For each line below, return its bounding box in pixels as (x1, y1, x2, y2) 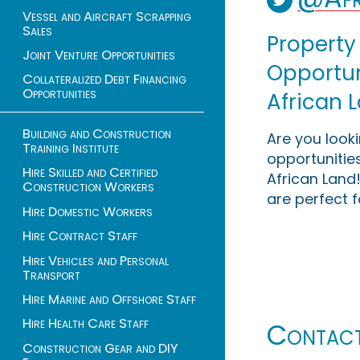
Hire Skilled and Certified (22, 163, 157, 182)
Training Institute (22, 139, 119, 158)
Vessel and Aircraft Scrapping (22, 6, 191, 26)
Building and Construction (22, 125, 171, 144)
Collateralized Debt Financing (22, 70, 186, 89)
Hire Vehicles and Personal (22, 251, 169, 270)
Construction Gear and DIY (22, 338, 178, 358)
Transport (22, 265, 80, 284)
